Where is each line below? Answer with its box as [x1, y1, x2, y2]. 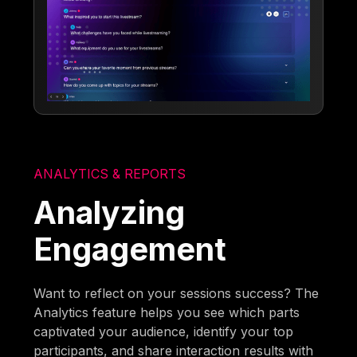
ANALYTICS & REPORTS [33, 165, 186, 182]
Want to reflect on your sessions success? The [33, 284, 320, 301]
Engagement [33, 229, 227, 268]
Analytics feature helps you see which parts [33, 304, 300, 320]
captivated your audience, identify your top [33, 323, 294, 339]
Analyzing [33, 193, 186, 231]
